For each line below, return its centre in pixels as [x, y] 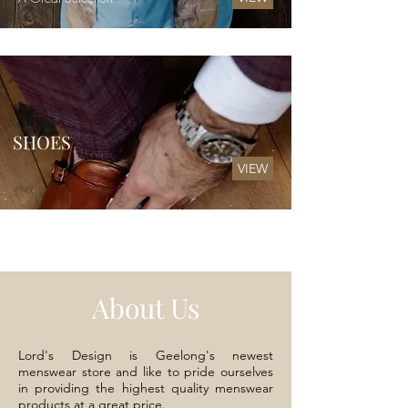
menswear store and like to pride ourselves [146, 372]
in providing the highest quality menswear [146, 388]
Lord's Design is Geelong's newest [146, 355]
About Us [146, 308]
